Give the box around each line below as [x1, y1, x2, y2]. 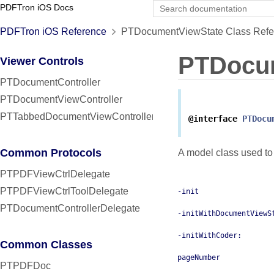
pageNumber [177, 253, 220, 262]
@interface [188, 114, 237, 124]
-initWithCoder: [177, 231, 242, 240]
